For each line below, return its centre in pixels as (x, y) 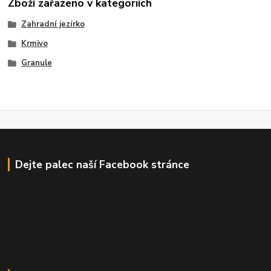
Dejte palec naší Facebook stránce (102, 165)
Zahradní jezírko (53, 24)
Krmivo (34, 43)
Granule (36, 63)
